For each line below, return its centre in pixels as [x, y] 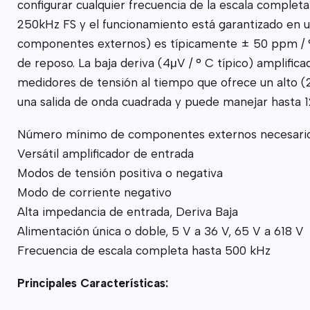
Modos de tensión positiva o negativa [120, 173]
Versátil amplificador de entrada [105, 154]
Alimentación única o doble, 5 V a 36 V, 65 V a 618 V [160, 231]
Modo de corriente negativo [94, 193]
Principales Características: [92, 283]
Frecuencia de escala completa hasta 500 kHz [144, 251]
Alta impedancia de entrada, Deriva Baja [127, 212]
